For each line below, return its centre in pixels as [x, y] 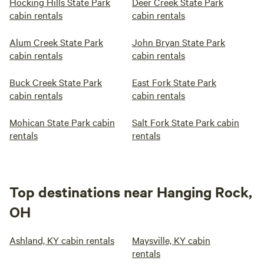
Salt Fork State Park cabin [186, 122]
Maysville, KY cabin [171, 240]
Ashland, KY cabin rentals [62, 240]
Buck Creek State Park [56, 82]
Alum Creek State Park [56, 42]
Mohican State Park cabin [62, 122]
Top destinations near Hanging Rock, [131, 192]
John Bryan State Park [179, 42]
